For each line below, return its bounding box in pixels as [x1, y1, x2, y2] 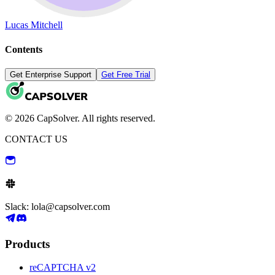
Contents [5, 44, 42, 55]
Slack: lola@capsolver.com [5, 201, 110, 212]
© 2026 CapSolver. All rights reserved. [5, 112, 155, 123]
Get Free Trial [101, 69, 150, 79]
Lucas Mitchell [5, 20, 63, 31]
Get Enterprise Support [10, 69, 91, 79]
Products [5, 237, 50, 250]
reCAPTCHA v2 [29, 262, 96, 273]
